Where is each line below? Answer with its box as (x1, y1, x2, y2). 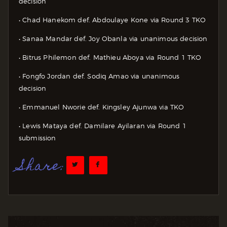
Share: (19, 154, 66, 180)
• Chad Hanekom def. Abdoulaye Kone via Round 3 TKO (19, 16, 206, 24)
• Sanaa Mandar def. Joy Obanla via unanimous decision (19, 34, 208, 43)
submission (19, 134, 56, 142)
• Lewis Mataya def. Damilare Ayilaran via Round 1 (19, 122, 186, 130)
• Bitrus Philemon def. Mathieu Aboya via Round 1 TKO (19, 53, 202, 62)
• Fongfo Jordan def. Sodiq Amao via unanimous (19, 72, 180, 81)
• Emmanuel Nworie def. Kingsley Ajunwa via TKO (19, 103, 184, 111)
